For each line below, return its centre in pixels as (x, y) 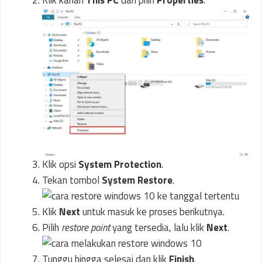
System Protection (120, 165)
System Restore (137, 180)
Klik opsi (60, 165)
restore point (86, 228)
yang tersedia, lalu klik (158, 228)
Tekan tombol (72, 180)
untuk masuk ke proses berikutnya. (152, 212)
